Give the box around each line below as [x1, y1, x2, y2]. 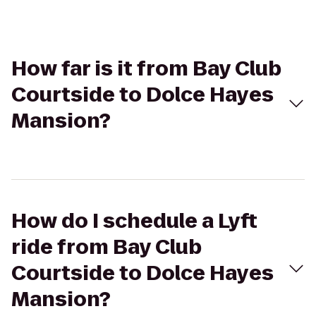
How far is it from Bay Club [11, 55, 281, 83]
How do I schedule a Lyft [11, 207, 257, 235]
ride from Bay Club [11, 233, 202, 261]
